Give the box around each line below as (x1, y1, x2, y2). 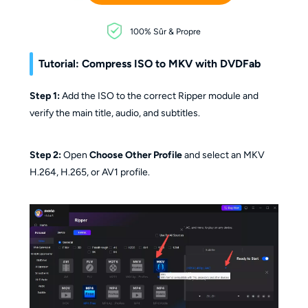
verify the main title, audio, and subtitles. (29, 107, 200, 120)
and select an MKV (181, 148, 265, 161)
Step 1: (29, 90, 60, 102)
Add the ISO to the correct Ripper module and (59, 90, 258, 102)
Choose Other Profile (89, 148, 182, 161)
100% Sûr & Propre (129, 26, 201, 37)
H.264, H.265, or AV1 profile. (29, 166, 150, 178)
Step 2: (29, 148, 61, 161)
